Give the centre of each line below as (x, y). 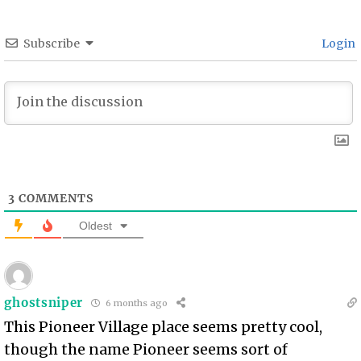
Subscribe (52, 43)
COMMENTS (55, 198)
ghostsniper (44, 303)
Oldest (96, 225)
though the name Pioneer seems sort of (146, 349)
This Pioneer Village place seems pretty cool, (164, 326)
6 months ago (136, 303)
